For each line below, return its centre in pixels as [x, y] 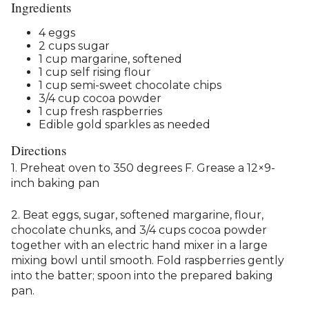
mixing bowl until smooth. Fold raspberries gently [148, 260]
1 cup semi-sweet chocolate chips [130, 86]
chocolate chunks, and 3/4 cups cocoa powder [139, 230]
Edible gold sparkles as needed [124, 125]
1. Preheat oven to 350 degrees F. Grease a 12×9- [143, 168]
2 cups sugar [74, 46]
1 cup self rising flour [95, 72]
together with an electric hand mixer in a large [139, 245]
